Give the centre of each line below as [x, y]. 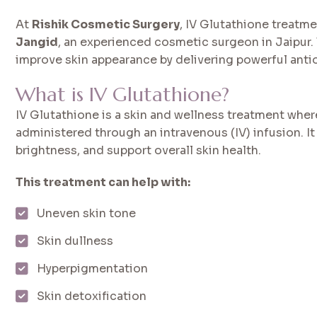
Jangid [37, 42]
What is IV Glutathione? [123, 94]
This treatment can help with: [103, 182]
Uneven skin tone [87, 213]
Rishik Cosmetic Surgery [106, 24]
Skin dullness [75, 241]
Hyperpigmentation [93, 268]
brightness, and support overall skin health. [139, 150]
